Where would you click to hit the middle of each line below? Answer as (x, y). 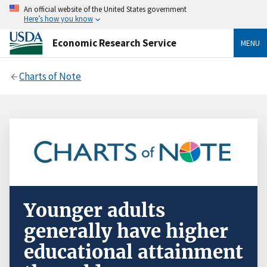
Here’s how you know (58, 18)
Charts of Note (50, 76)
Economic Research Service (114, 43)
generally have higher (126, 232)
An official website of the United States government (105, 9)
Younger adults (94, 211)
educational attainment (133, 252)
